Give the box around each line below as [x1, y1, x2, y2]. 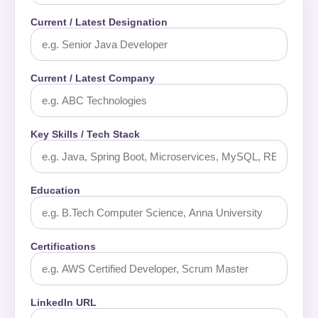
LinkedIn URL [31, 297, 97, 308]
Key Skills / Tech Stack [31, 128, 140, 140]
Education [31, 185, 80, 196]
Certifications [31, 241, 96, 252]
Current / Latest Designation [31, 16, 168, 28]
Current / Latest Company [31, 72, 155, 84]
